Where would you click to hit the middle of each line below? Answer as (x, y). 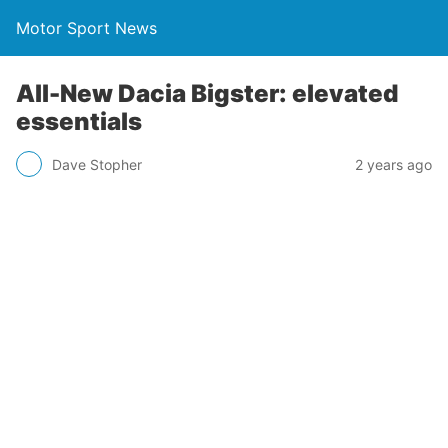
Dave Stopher (97, 164)
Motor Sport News (86, 28)
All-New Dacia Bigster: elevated (207, 93)
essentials (79, 121)
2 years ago (393, 164)
